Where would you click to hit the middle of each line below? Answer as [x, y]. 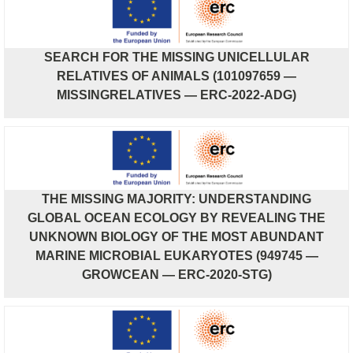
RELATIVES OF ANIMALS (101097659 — [176, 76]
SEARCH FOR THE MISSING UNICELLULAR [176, 57]
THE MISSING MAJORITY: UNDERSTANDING [176, 199]
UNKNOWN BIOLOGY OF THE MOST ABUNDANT [176, 236]
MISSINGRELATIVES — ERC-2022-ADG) [176, 95]
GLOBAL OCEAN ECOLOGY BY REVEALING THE [176, 217]
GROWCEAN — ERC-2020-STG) [176, 274]
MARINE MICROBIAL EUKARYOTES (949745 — [176, 255]
